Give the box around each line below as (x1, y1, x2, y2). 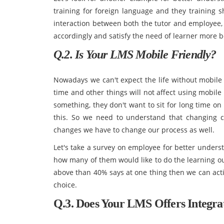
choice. (53, 180, 77, 189)
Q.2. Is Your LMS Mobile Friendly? (53, 48, 216, 61)
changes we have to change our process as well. (53, 125, 214, 134)
